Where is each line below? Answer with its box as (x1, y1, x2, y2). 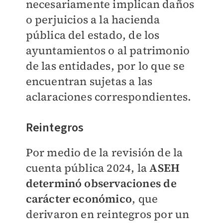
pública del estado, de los (25, 27, 160, 43)
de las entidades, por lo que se (25, 58, 185, 74)
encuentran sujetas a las (25, 74, 153, 89)
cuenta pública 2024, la (25, 160, 150, 176)
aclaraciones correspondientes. (25, 89, 192, 105)
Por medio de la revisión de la (25, 145, 183, 160)
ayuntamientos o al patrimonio (25, 43, 190, 58)
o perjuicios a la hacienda (25, 12, 160, 27)
